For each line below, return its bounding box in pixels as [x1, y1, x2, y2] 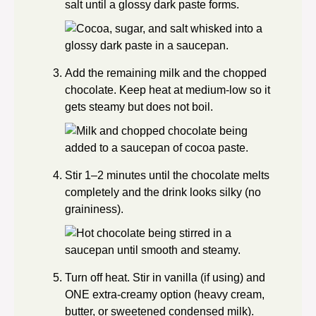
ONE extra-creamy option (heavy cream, [65, 288, 265, 300]
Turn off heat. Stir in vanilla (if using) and [65, 271, 265, 284]
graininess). [65, 202, 123, 215]
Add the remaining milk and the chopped [65, 66, 267, 79]
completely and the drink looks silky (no [65, 186, 261, 198]
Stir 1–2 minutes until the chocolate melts [65, 169, 269, 181]
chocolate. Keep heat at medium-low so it [65, 83, 270, 96]
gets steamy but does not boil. [65, 100, 213, 113]
